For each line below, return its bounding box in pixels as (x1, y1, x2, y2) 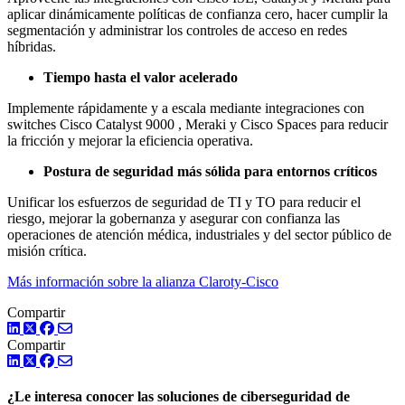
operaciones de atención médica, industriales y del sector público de (7, 227, 391, 243)
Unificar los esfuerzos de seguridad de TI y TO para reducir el (7, 194, 361, 211)
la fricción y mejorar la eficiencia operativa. (7, 133, 253, 149)
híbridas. (7, 39, 56, 55)
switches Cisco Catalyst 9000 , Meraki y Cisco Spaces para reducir (7, 117, 388, 133)
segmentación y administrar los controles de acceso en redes (7, 23, 347, 39)
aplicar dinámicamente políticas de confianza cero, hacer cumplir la (7, 6, 388, 23)
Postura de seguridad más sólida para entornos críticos (43, 164, 377, 180)
